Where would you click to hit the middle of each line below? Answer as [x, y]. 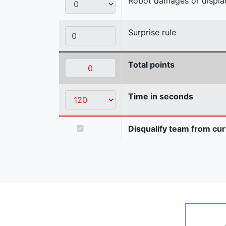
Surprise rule [152, 32]
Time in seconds [161, 96]
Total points [151, 64]
